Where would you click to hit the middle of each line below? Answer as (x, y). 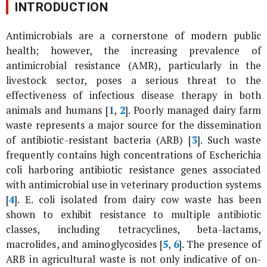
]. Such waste (229, 140)
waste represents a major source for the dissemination (133, 125)
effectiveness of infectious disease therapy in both (133, 96)
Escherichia (235, 155)
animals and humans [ (58, 111)
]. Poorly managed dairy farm (193, 111)
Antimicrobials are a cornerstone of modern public (133, 36)
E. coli (40, 200)
